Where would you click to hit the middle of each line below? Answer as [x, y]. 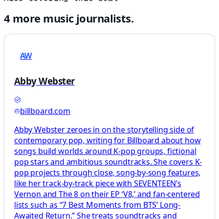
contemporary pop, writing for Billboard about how [108, 141]
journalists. [104, 18]
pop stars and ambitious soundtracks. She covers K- [108, 162]
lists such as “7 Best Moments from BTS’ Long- [98, 205]
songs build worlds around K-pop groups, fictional [105, 151]
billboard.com [45, 111]
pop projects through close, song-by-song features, [108, 173]
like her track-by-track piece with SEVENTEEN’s [98, 184]
